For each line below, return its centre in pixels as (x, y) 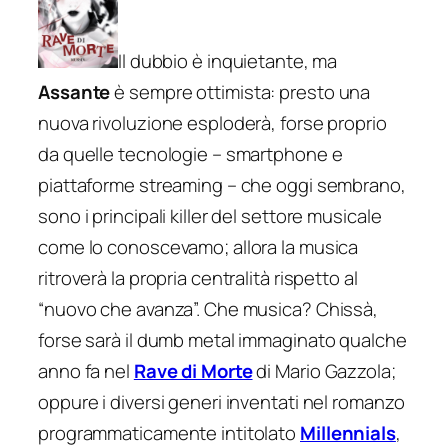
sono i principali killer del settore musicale (210, 215)
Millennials (348, 432)
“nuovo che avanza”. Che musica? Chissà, (208, 308)
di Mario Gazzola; (326, 370)
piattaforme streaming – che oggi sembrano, (222, 184)
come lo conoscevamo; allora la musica (198, 246)
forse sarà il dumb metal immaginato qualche (222, 339)
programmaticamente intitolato (169, 432)
